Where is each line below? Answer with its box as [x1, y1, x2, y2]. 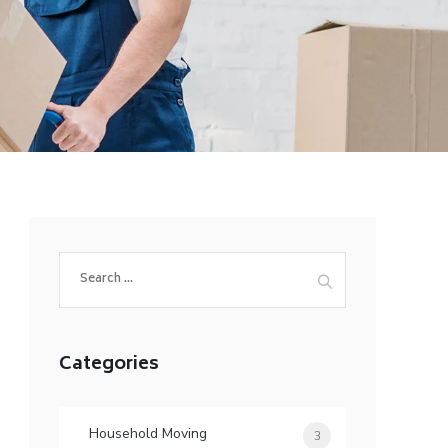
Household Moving [89, 424, 208, 443]
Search [58, 253, 106, 272]
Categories [59, 349, 160, 381]
